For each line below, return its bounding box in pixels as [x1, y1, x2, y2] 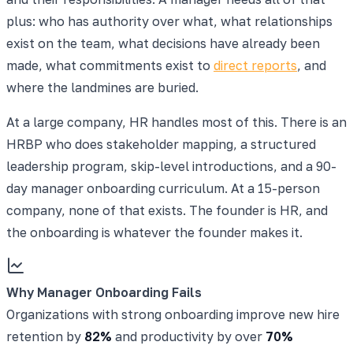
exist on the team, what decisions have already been [6, 35, 320, 51]
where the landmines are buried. [6, 79, 199, 95]
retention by [6, 328, 84, 344]
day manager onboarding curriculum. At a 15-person [6, 180, 320, 196]
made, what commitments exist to [6, 57, 214, 73]
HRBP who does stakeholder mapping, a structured [6, 136, 316, 152]
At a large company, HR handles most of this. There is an [6, 113, 347, 130]
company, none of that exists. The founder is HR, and [6, 202, 328, 218]
